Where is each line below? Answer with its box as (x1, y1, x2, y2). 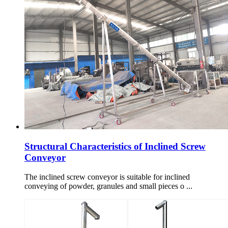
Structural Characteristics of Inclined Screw (24, 140, 206, 152)
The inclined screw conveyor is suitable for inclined (24, 173, 190, 182)
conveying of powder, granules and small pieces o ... (24, 182, 192, 191)
